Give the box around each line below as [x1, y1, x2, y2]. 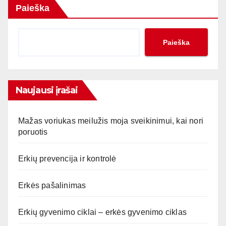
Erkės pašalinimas [18, 181, 86, 190]
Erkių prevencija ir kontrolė [18, 154, 117, 163]
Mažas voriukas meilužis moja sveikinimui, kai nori [18, 116, 204, 125]
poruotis [18, 127, 48, 136]
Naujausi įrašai [16, 84, 78, 96]
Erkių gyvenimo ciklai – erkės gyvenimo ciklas [18, 207, 187, 216]
